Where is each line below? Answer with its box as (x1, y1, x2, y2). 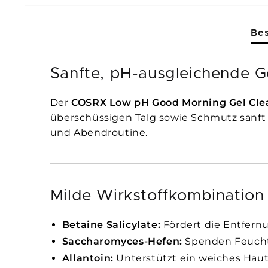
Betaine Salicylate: (62, 219, 161, 231)
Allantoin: (62, 252, 114, 264)
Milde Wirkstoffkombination (50, 188, 264, 204)
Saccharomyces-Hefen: (62, 236, 182, 248)
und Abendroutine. (50, 127, 148, 139)
